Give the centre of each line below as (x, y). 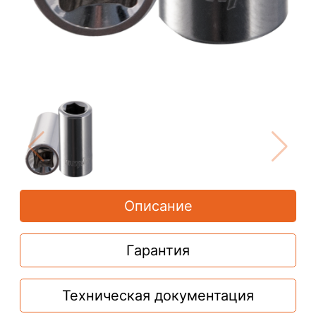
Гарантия (158, 251)
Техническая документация (158, 296)
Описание (158, 206)
